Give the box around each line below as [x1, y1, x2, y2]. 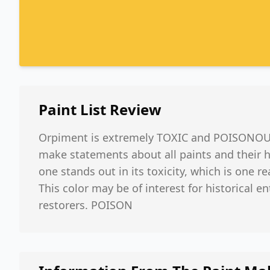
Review [106, 99, 162, 119]
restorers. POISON [39, 198, 133, 212]
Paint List [39, 99, 106, 119]
